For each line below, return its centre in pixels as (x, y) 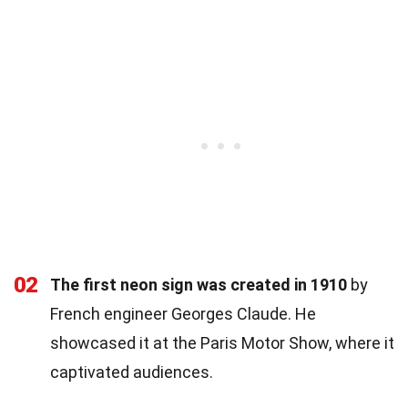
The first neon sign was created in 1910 (199, 284)
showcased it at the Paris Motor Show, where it (222, 342)
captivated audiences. (132, 372)
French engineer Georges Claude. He (183, 313)
